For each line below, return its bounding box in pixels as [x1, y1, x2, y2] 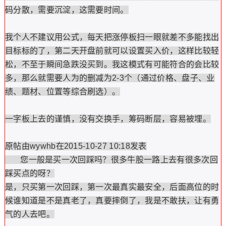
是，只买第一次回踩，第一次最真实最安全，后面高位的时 [5, 183, 219, 191]
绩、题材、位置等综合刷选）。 [5, 87, 121, 96]
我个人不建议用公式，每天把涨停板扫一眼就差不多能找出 [5, 33, 219, 41]
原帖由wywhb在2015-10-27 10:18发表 [5, 142, 147, 150]
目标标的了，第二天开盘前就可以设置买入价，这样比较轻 [5, 46, 219, 55]
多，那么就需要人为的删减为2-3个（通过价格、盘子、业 [5, 74, 215, 82]
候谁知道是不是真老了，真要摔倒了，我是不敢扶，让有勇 [5, 196, 219, 205]
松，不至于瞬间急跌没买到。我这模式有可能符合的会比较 [5, 60, 219, 69]
